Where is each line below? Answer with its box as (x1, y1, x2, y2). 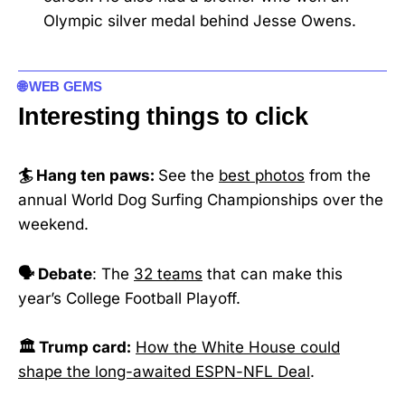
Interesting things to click (18, 102, 308, 131)
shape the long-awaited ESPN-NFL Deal (18, 362, 310, 381)
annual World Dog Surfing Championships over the (18, 191, 383, 210)
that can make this (202, 264, 343, 283)
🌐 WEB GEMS (18, 79, 102, 95)
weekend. (18, 215, 89, 234)
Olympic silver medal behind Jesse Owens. (43, 12, 356, 31)
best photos (219, 166, 305, 185)
